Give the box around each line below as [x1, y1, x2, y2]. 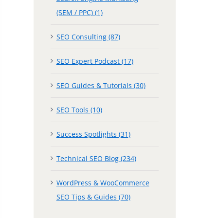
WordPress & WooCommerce [56, 178, 149, 187]
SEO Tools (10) [56, 105, 102, 114]
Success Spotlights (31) [56, 129, 130, 139]
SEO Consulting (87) [56, 32, 120, 41]
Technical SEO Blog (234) [56, 153, 136, 163]
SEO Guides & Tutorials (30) [56, 80, 145, 90]
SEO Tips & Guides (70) [56, 192, 130, 201]
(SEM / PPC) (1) [56, 7, 103, 17]
